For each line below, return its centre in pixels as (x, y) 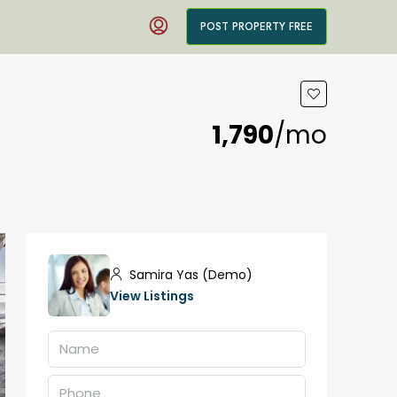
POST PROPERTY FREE (257, 27)
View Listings (152, 296)
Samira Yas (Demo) (189, 275)
